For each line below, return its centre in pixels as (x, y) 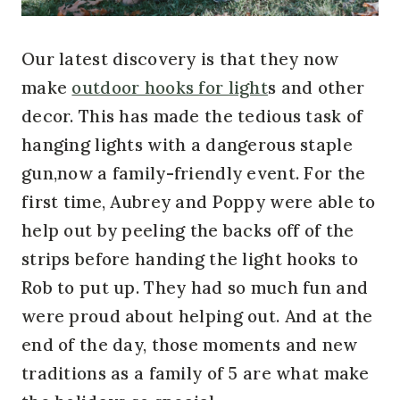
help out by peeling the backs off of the (188, 230)
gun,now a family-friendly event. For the (194, 173)
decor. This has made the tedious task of (192, 116)
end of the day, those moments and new (190, 344)
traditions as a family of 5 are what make (196, 373)
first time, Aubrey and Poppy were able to (199, 201)
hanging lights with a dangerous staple (187, 144)
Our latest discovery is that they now (180, 58)
